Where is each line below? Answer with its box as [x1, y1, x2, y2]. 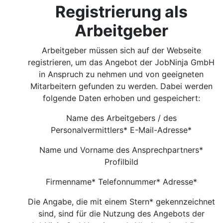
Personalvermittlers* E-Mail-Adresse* [51, 125, 192, 135]
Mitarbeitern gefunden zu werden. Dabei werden [30, 81, 213, 91]
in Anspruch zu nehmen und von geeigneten [39, 69, 204, 79]
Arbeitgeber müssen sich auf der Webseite [42, 45, 201, 55]
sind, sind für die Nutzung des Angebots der [38, 209, 205, 219]
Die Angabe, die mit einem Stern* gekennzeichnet [28, 197, 215, 207]
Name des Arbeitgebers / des [66, 113, 177, 123]
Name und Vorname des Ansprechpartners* [39, 145, 204, 155]
